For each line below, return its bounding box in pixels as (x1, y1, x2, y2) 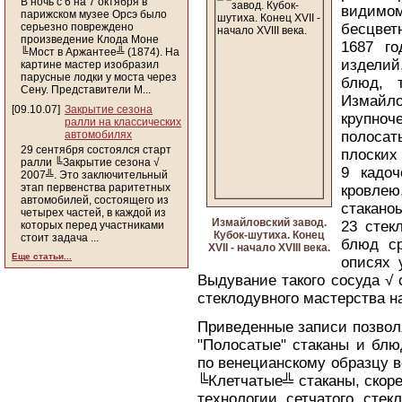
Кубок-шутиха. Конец (214, 229, 325, 241)
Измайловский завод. (212, 216, 327, 229)
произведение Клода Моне (21, 33, 159, 46)
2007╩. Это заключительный (21, 169, 168, 181)
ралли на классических (65, 116, 181, 128)
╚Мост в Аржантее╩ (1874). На (21, 46, 179, 58)
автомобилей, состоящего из (21, 194, 169, 206)
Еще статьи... (12, 251, 72, 261)
